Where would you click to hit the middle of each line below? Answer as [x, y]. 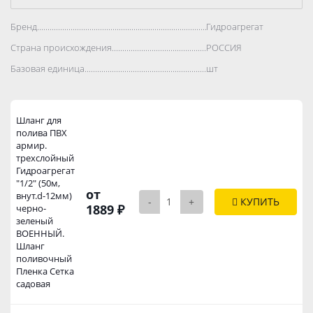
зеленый [35, 220]
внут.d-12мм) [44, 195]
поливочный [44, 258]
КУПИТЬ [259, 201]
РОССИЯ [224, 47]
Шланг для [39, 120]
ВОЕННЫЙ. [40, 233]
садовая [33, 283]
